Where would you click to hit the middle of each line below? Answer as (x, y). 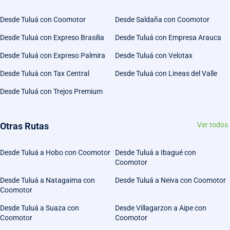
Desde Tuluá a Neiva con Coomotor (170, 180)
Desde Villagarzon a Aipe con (161, 208)
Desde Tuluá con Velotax (154, 56)
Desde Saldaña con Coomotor (162, 20)
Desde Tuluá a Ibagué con (156, 153)
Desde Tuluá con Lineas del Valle (166, 74)
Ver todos (213, 125)
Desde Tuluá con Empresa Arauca (168, 38)
